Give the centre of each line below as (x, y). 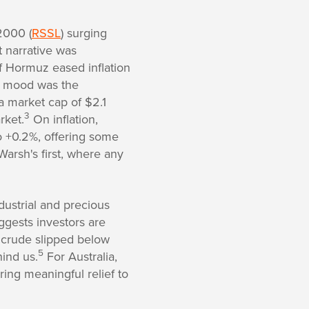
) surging (84, 33)
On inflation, (64, 119)
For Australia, (80, 256)
